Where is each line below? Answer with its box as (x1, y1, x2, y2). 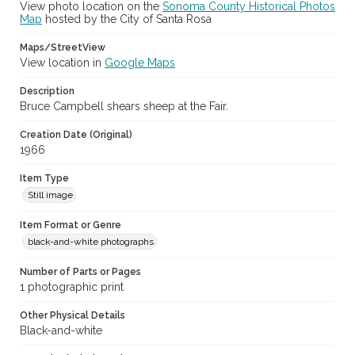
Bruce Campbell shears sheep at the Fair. (20, 100, 228, 113)
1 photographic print (20, 281, 124, 294)
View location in (20, 56, 105, 70)
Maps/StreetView (20, 42, 105, 54)
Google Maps (105, 56, 175, 70)
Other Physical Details (20, 310, 125, 322)
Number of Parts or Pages (20, 266, 141, 278)
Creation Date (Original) (20, 129, 132, 141)
